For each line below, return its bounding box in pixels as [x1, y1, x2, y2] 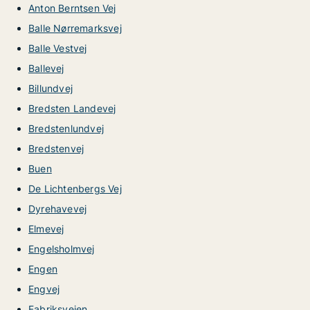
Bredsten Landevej [28, 102, 116, 114]
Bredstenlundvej [28, 122, 104, 134]
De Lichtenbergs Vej [28, 183, 122, 194]
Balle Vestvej [28, 42, 87, 54]
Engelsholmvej [28, 243, 95, 255]
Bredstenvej [28, 143, 84, 154]
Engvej [28, 283, 60, 295]
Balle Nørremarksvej [28, 22, 122, 34]
